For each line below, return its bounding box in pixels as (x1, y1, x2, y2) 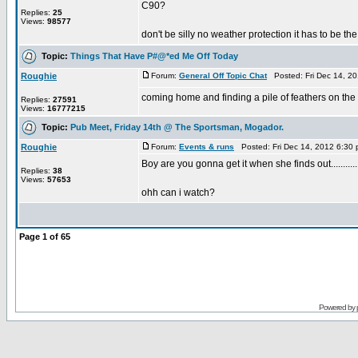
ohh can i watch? (141, 187, 215, 198)
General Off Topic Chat (179, 71, 267, 80)
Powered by (318, 303, 356, 312)
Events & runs (179, 142, 234, 151)
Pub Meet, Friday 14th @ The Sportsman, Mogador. (70, 121, 284, 132)
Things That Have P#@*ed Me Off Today (70, 50, 238, 61)
